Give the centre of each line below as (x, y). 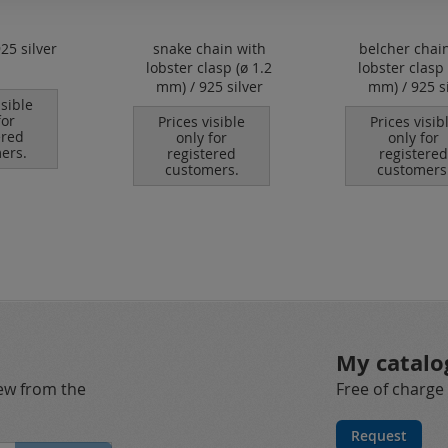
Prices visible (201, 121)
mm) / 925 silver (209, 86)
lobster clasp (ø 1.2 (209, 67)
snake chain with (209, 48)
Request (379, 435)
